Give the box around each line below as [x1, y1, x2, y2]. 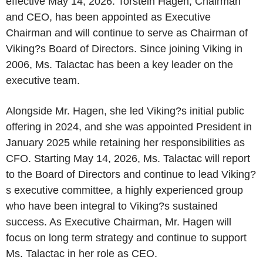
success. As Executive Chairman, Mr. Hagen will [6, 216, 231, 228]
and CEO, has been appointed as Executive [6, 11, 211, 23]
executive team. [6, 75, 80, 86]
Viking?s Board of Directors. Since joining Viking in [6, 43, 242, 55]
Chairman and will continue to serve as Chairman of [6, 27, 248, 39]
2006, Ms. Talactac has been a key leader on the [6, 59, 233, 70]
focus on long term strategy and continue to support [6, 232, 247, 244]
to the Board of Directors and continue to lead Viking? [6, 168, 256, 180]
